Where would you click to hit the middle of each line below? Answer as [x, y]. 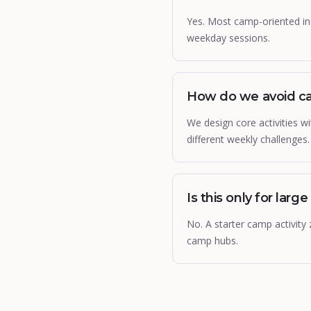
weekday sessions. [228, 38]
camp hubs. [212, 241]
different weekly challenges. [248, 139]
